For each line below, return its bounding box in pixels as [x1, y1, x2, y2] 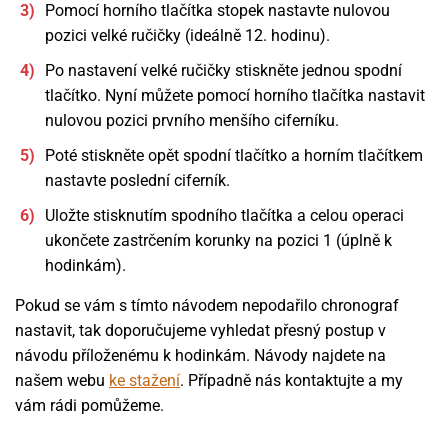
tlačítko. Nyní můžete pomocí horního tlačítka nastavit [45, 86, 425, 105]
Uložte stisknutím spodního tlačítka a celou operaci [45, 206, 404, 225]
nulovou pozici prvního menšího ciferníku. [45, 111, 339, 130]
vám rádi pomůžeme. [15, 396, 164, 415]
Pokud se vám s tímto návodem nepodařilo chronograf [15, 296, 399, 315]
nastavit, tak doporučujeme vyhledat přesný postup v [15, 321, 386, 340]
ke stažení [109, 371, 180, 390]
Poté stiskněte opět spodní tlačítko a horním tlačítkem [45, 146, 423, 165]
